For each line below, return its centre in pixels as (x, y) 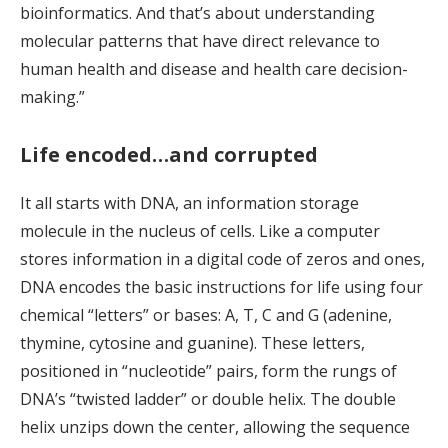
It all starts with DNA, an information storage (189, 203)
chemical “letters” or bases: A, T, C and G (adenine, (206, 315)
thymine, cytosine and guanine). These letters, (192, 343)
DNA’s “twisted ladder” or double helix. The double (208, 399)
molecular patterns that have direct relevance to (200, 41)
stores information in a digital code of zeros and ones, (222, 259)
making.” (52, 97)
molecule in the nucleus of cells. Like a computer (200, 231)
